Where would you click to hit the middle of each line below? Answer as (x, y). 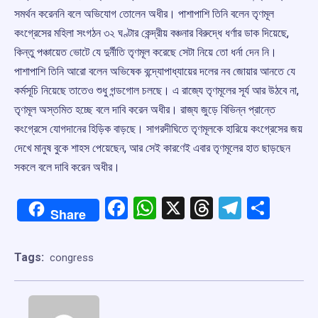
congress (72, 257)
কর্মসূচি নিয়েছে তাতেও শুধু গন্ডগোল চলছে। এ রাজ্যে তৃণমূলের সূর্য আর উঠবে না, (157, 91)
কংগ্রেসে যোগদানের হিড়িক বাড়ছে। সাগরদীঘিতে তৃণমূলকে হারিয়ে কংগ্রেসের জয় (158, 129)
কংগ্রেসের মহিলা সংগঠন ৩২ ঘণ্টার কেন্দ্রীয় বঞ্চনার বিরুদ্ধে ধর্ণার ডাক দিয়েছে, (152, 33)
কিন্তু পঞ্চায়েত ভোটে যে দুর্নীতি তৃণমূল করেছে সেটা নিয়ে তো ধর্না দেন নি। (146, 53)
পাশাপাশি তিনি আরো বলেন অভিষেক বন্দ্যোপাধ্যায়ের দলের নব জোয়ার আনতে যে (155, 72)
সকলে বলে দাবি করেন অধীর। (67, 168)
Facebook (175, 208)
